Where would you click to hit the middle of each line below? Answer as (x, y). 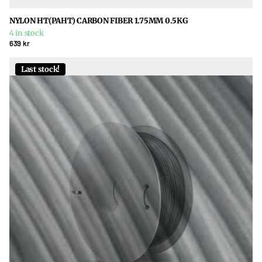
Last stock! (41, 69)
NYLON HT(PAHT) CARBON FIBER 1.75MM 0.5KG (99, 20)
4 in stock (27, 33)
